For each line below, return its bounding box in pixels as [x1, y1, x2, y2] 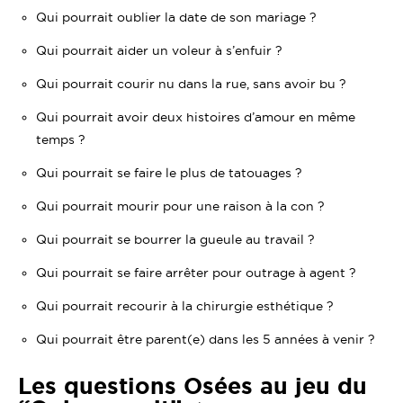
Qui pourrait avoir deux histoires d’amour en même [36, 110, 355, 125]
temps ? [36, 132, 85, 148]
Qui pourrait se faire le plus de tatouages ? [36, 166, 302, 181]
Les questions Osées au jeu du [18, 373, 367, 399]
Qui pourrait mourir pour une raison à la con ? [36, 199, 325, 214]
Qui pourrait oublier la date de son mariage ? [36, 10, 317, 25]
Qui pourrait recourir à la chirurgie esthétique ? [36, 299, 334, 314]
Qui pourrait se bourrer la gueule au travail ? [36, 232, 315, 247]
